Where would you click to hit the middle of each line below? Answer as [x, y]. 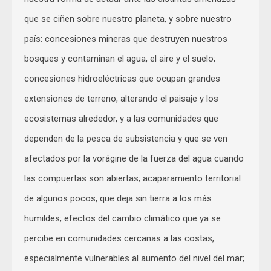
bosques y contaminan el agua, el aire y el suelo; [120, 58]
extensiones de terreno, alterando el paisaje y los [121, 98]
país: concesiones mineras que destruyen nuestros [126, 38]
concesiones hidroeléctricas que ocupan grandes [122, 78]
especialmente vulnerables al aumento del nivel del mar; [134, 258]
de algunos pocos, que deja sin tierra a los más [118, 198]
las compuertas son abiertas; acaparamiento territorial [132, 178]
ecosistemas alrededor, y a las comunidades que [121, 118]
